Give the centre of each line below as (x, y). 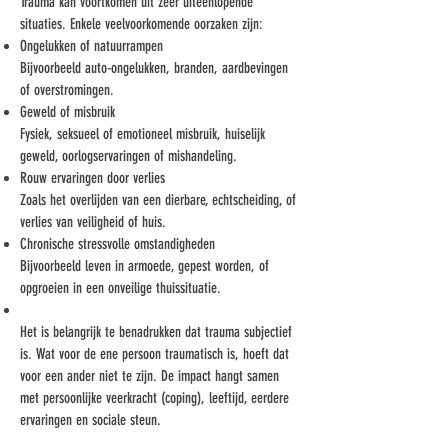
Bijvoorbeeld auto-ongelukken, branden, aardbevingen (154, 68)
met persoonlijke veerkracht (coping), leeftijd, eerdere (154, 398)
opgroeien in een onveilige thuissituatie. (120, 288)
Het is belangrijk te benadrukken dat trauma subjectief (156, 332)
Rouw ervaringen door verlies (92, 178)
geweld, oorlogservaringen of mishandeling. (128, 156)
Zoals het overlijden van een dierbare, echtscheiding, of (158, 200)
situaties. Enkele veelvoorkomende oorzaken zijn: (141, 24)
